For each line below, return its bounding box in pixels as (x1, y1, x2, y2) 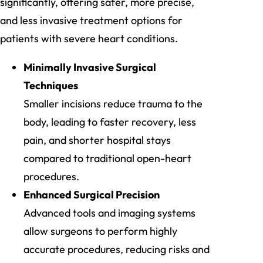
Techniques (23, 79, 78, 93)
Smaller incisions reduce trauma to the (23, 97, 203, 111)
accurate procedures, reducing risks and (23, 242, 210, 257)
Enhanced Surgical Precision (23, 188, 160, 202)
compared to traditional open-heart (23, 151, 191, 166)
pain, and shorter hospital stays (23, 133, 171, 147)
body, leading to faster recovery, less (23, 115, 196, 129)
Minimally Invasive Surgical (23, 60, 156, 75)
